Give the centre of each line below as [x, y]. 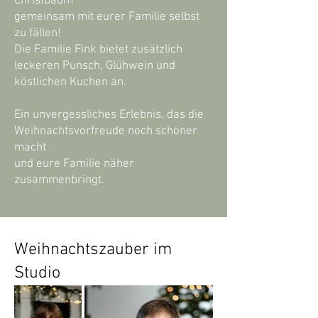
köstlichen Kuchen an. [70, 83]
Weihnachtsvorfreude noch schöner [106, 132]
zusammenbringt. [59, 181]
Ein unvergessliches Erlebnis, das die [109, 115]
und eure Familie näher [74, 164]
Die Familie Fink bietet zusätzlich [98, 50]
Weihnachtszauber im [93, 250]
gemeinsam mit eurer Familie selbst [107, 17]
